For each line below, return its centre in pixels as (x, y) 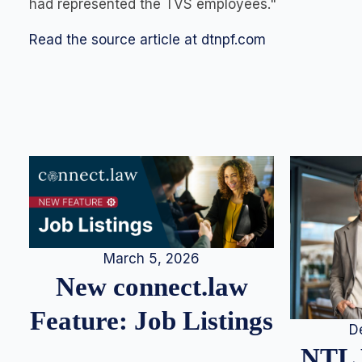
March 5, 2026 (152, 259)
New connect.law (152, 287)
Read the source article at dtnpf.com (147, 40)
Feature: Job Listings (152, 321)
